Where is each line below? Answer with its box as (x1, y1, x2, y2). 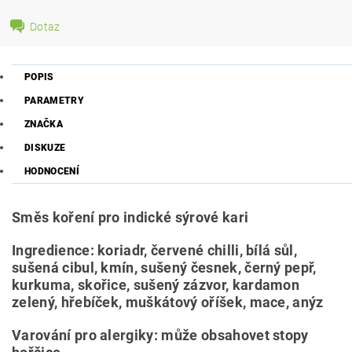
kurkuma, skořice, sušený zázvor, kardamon (12, 277, 300, 293)
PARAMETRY (24, 95, 84, 106)
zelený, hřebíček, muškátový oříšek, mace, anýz (12, 294, 324, 310)
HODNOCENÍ (24, 166, 79, 177)
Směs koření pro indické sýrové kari (12, 209, 249, 225)
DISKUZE (24, 142, 66, 153)
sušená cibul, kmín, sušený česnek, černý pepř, (12, 259, 317, 276)
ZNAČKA (24, 119, 63, 130)
